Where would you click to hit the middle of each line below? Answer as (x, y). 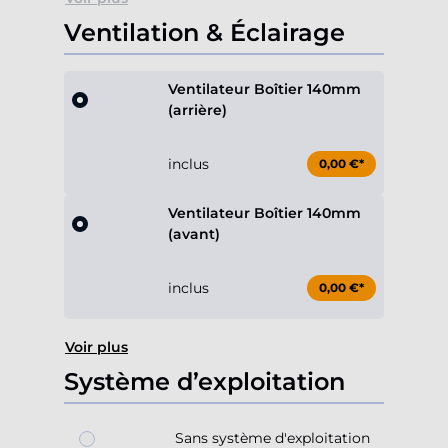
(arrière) (197, 110)
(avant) (194, 234)
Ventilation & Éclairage (204, 33)
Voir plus (96, 347)
